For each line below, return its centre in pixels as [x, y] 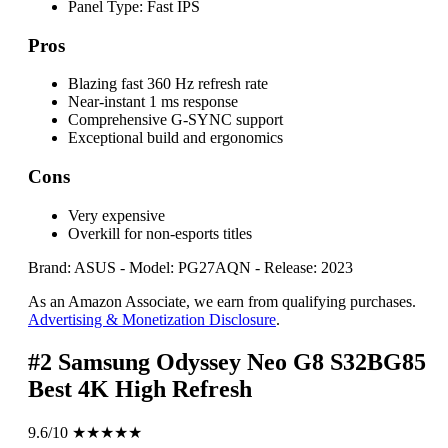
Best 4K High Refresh [140, 388]
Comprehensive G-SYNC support [175, 120]
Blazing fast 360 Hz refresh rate [168, 84]
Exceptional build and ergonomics [175, 138]
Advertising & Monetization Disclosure [152, 319]
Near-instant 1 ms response [153, 102]
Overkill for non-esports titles [160, 233]
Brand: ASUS [72, 267]
